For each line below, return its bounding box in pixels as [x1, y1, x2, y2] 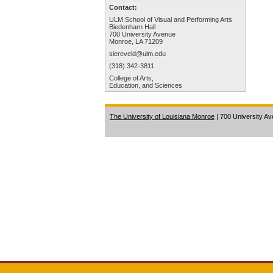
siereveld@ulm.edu [109, 50, 166, 57]
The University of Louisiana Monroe [110, 113, 214, 120]
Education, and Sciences [109, 82, 182, 89]
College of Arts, [109, 74, 154, 82]
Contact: [109, 4, 137, 11]
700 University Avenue [109, 30, 175, 38]
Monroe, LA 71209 [109, 38, 163, 45]
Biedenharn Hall [109, 23, 155, 30]
